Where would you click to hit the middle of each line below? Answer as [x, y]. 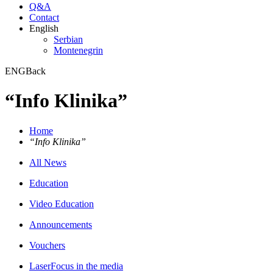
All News [48, 162]
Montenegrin [78, 50]
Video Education [62, 204]
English [44, 28]
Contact [44, 17]
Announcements [61, 224]
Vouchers [47, 245]
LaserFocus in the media [76, 266]
